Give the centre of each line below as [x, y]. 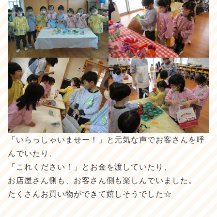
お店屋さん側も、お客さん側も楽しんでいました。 [102, 180]
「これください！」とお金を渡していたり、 [90, 167]
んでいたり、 [32, 153]
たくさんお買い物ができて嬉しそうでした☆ [90, 194]
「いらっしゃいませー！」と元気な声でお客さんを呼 [107, 139]
